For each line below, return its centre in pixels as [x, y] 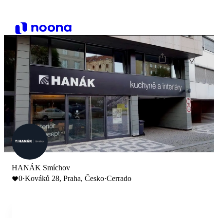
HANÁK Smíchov [41, 168]
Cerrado [119, 178]
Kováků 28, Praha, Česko [64, 178]
